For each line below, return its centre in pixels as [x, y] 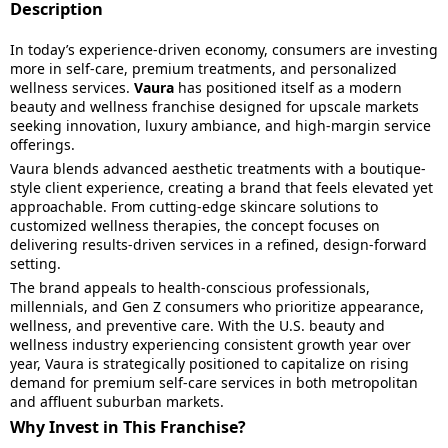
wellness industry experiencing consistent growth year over [210, 344]
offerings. [42, 144]
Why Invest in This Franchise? [128, 427]
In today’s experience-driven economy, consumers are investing [224, 49]
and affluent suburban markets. [117, 401]
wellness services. [72, 87]
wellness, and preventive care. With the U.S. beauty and [197, 325]
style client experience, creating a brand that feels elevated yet [221, 187]
